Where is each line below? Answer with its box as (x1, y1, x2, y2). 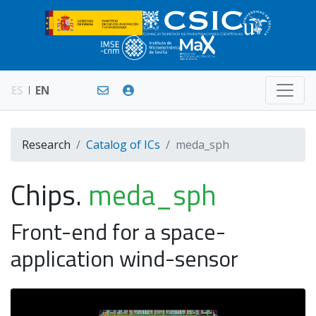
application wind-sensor (11, 241, 238, 275)
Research (22, 137, 71, 152)
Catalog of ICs (86, 137, 160, 152)
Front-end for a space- (11, 214, 226, 248)
